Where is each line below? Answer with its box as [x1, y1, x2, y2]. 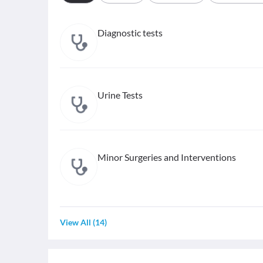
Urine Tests [97, 89, 143, 100]
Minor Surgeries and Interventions [97, 151, 236, 163]
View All [60, 217, 91, 227]
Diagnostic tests [97, 27, 163, 38]
